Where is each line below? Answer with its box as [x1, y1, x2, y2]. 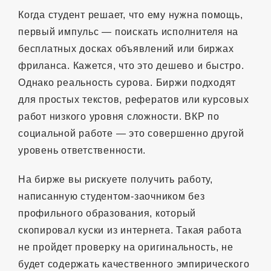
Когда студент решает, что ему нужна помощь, [18, 9, 243, 20]
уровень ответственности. [18, 145, 146, 155]
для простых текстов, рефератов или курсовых [18, 94, 249, 105]
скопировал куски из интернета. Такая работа [18, 224, 242, 235]
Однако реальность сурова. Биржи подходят [18, 77, 236, 88]
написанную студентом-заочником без [18, 191, 205, 201]
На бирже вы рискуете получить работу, [18, 174, 213, 184]
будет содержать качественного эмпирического [18, 258, 250, 269]
